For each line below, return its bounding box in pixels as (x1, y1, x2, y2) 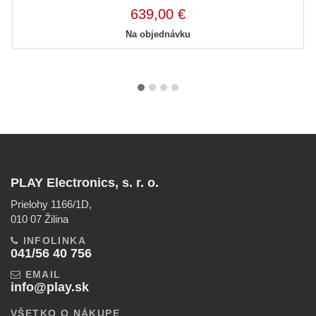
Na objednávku (126, 29, 190, 39)
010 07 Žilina (11, 213, 68, 225)
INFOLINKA (23, 236, 86, 246)
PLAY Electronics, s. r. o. (11, 176, 159, 190)
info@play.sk (11, 280, 89, 294)
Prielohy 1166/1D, (11, 198, 92, 210)
